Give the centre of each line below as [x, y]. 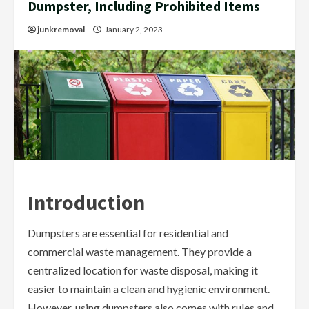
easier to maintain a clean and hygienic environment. [149, 289]
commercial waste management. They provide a [140, 252]
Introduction [86, 202]
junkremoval [61, 29]
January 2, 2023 [134, 29]
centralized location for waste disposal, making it [143, 270]
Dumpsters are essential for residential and [128, 233]
